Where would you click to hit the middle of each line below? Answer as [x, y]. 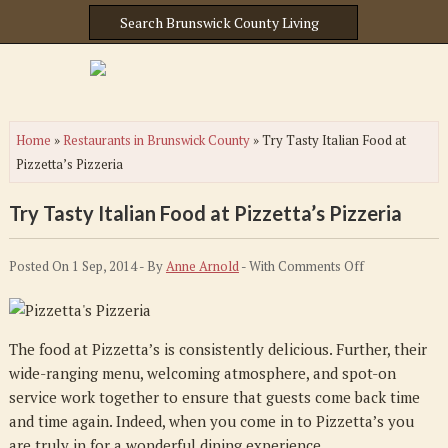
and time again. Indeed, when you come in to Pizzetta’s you [211, 421]
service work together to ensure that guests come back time [214, 397]
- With [258, 266]
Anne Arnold [202, 266]
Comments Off [320, 266]
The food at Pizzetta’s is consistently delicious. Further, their [217, 349]
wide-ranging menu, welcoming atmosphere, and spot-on [202, 373]
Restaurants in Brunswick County [156, 140]
